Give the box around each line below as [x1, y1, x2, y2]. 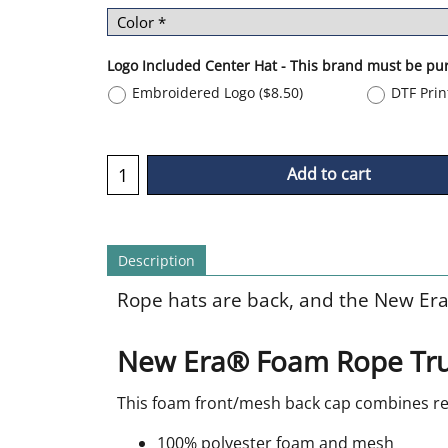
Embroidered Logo [132, 82, 259, 102]
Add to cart [287, 162, 371, 185]
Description [118, 250, 195, 270]
